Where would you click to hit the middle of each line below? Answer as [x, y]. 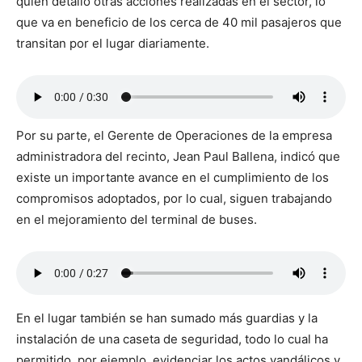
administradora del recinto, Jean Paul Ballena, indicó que [178, 156]
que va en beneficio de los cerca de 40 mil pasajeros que [179, 22]
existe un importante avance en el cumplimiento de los [173, 177]
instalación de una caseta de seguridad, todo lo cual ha [172, 339]
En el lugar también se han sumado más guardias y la [167, 318]
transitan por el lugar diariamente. [113, 43]
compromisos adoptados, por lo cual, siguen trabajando [174, 198]
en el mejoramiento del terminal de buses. [137, 219]
